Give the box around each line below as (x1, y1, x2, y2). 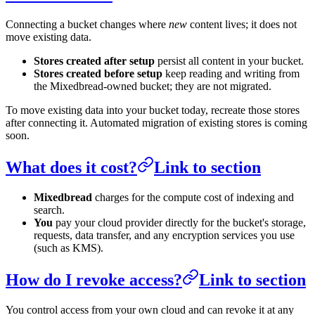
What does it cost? (6, 157, 137, 176)
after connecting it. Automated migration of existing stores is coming (6, 116, 307, 129)
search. (34, 203, 65, 216)
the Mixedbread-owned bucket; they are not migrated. (34, 79, 271, 92)
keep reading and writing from (162, 67, 300, 79)
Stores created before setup (34, 67, 162, 79)
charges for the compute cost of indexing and (92, 191, 294, 203)
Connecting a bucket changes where (6, 18, 169, 30)
